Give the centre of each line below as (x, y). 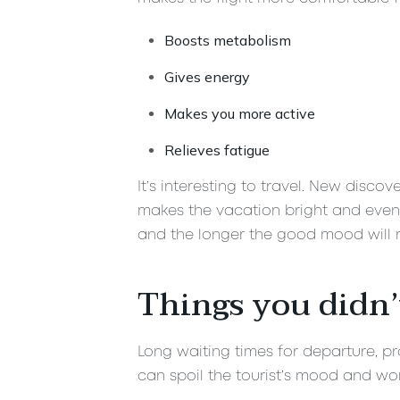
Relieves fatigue (217, 150)
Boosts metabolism (227, 40)
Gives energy (207, 76)
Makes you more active (239, 113)
